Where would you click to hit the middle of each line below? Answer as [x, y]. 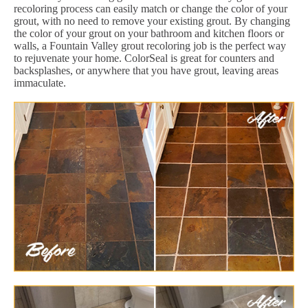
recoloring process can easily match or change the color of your [151, 8]
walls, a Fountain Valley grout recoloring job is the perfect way [150, 45]
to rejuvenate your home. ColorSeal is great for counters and [144, 58]
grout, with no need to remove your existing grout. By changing [152, 21]
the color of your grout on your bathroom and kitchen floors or [149, 33]
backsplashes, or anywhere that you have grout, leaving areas [146, 70]
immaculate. [40, 82]
